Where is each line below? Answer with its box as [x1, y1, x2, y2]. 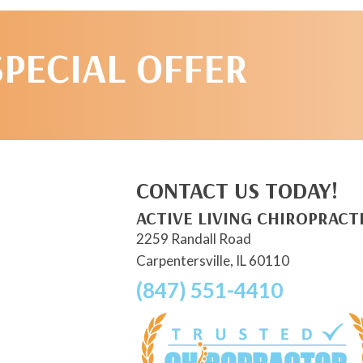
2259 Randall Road [135, 230, 251, 248]
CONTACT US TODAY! [135, 176, 338, 205]
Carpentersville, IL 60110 [135, 252, 289, 270]
